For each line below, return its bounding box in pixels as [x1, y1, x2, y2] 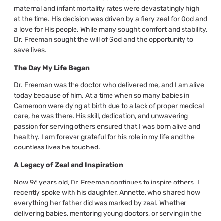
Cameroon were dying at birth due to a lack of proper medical [13, 102, 204, 110]
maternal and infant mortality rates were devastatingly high [13, 4, 200, 13]
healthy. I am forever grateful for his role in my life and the [13, 133, 195, 142]
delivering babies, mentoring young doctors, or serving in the [13, 209, 202, 218]
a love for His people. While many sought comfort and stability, [13, 25, 207, 34]
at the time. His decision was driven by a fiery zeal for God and [13, 15, 207, 24]
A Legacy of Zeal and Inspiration [13, 160, 123, 169]
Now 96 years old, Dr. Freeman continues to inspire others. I [13, 178, 199, 186]
